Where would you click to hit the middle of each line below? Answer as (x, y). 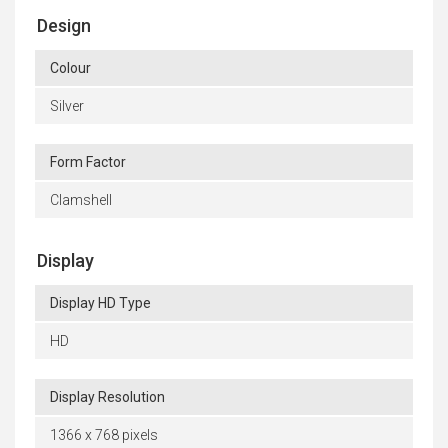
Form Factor (88, 161)
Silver (67, 105)
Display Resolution (107, 396)
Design (64, 25)
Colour (70, 67)
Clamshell (81, 199)
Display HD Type (100, 302)
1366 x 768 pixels (104, 434)
